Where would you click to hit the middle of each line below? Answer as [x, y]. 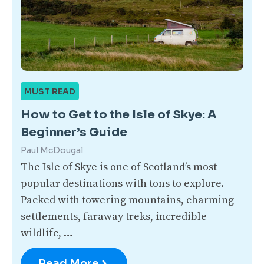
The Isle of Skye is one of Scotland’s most [119, 167]
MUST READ [50, 91]
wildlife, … [47, 233]
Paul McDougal [52, 150]
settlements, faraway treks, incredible [114, 216]
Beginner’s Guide [74, 132]
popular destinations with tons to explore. [123, 183]
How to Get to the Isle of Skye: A [119, 114]
